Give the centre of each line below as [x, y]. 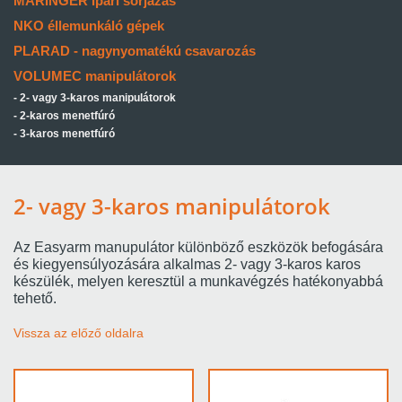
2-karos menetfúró [67, 116]
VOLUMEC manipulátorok [95, 76]
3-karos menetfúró [67, 134]
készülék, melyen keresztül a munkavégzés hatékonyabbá [198, 281]
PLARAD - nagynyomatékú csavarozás [135, 51]
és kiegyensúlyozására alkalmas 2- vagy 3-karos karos [187, 264]
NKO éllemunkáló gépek [89, 26]
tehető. [35, 298]
